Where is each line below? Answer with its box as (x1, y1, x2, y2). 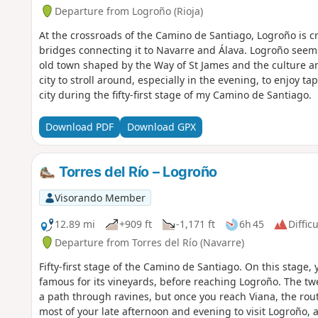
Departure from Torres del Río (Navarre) (54, 235, 244, 249)
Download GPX (126, 120, 196, 134)
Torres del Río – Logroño (55, 163, 217, 180)
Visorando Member (54, 190, 146, 204)
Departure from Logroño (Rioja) (54, 4, 203, 18)
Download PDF (45, 120, 114, 134)
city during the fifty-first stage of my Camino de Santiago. (38, 87, 312, 102)
